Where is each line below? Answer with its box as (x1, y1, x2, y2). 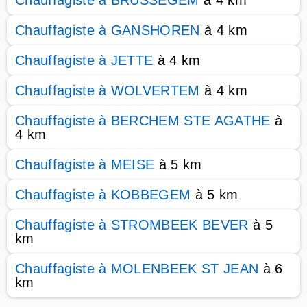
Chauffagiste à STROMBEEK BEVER (15, 217, 249, 232)
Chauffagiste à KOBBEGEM (15, 187, 191, 202)
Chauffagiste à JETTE (15, 53, 153, 68)
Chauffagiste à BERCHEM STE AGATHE (15, 113, 271, 128)
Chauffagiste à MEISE (15, 157, 155, 172)
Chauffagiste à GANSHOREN (15, 23, 200, 38)
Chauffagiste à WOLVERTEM (15, 83, 200, 98)
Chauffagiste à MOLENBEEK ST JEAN (15, 261, 259, 276)
